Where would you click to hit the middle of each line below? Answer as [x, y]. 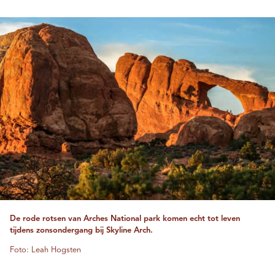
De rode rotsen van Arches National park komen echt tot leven [125, 219]
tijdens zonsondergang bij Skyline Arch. [81, 231]
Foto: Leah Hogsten [45, 250]
